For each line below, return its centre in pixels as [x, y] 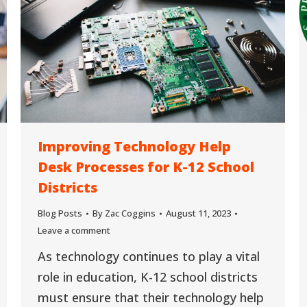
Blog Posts [60, 213]
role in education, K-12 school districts [148, 277]
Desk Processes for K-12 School [146, 167]
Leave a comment [74, 231]
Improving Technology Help [134, 147]
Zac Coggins [130, 213]
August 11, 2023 [198, 213]
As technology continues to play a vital [149, 257]
